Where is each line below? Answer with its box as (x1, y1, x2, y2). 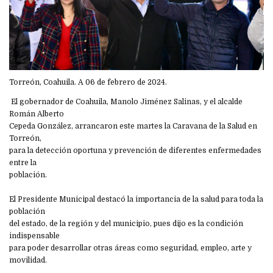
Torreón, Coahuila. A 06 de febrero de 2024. (9, 78, 167, 87)
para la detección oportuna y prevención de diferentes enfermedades (9, 146, 261, 155)
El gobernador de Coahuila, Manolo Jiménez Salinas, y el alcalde (9, 97, 243, 107)
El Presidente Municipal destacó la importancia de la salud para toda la (9, 195, 263, 204)
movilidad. (9, 256, 47, 265)
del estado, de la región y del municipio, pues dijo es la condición (9, 219, 243, 229)
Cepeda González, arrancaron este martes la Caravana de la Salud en (9, 122, 257, 131)
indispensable (9, 232, 60, 241)
